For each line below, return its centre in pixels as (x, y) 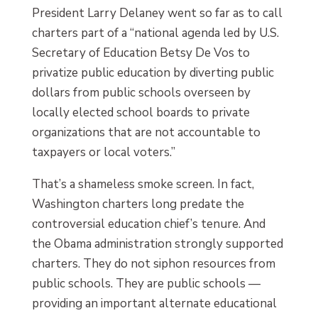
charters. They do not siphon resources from (153, 264)
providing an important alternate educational (154, 304)
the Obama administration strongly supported (157, 244)
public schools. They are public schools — (146, 284)
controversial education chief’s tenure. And (148, 224)
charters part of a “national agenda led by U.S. (155, 33)
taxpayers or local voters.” (103, 153)
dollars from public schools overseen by (141, 93)
